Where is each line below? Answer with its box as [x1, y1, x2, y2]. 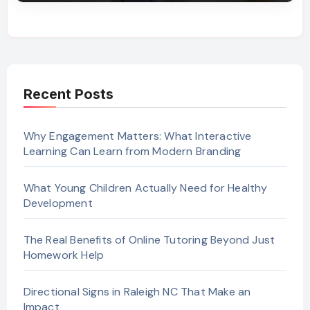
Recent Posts [23, 85, 113, 102]
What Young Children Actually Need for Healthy [23, 180, 268, 195]
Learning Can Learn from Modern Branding [23, 143, 241, 158]
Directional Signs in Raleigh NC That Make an [23, 284, 251, 299]
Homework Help [23, 247, 104, 262]
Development [23, 195, 93, 210]
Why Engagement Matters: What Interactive [23, 128, 252, 143]
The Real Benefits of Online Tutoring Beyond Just [23, 232, 275, 247]
